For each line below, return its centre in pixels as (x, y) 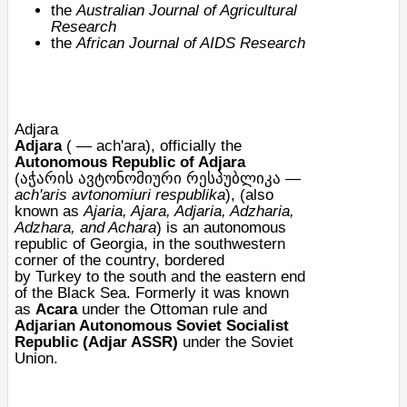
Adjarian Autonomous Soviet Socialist (152, 326)
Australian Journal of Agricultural (187, 10)
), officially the (194, 146)
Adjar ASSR (130, 342)
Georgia (117, 244)
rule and (238, 309)
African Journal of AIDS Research (191, 43)
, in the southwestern (214, 244)
